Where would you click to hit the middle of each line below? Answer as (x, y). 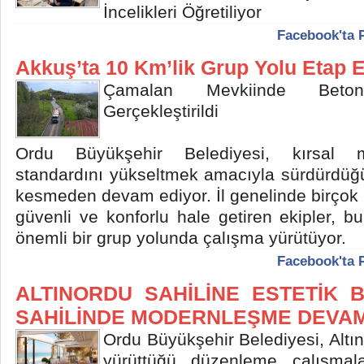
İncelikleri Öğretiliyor (182, 12)
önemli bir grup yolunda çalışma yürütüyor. (181, 238)
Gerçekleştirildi (161, 111)
